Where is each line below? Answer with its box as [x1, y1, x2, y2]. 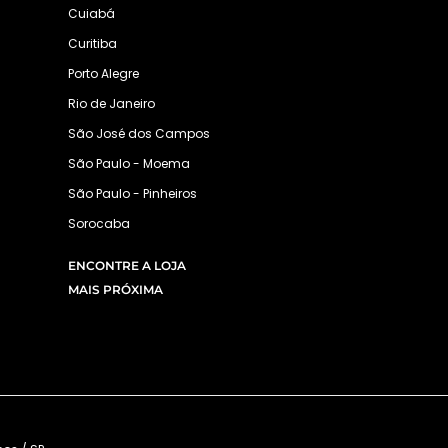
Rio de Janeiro [68, 94, 156, 112]
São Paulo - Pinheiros [68, 184, 198, 202]
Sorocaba [68, 214, 131, 232]
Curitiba [68, 34, 118, 52]
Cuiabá [68, 4, 116, 22]
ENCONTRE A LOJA [68, 257, 187, 273]
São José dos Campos [68, 124, 211, 142]
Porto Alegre [68, 64, 140, 82]
